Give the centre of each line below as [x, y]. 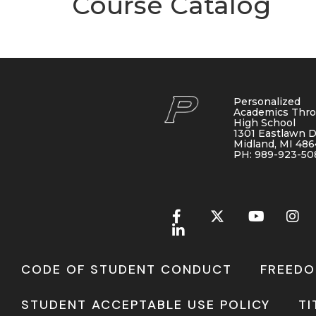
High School [264, 123]
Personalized [267, 102]
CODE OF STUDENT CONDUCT [127, 270]
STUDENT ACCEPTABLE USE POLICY [146, 305]
